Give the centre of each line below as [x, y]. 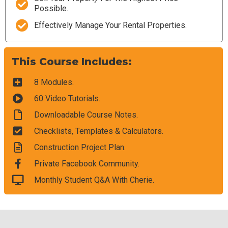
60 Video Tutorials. [67, 98]
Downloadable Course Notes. [86, 115]
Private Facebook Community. [87, 164]
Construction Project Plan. [80, 147]
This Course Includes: [72, 62]
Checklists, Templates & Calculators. [98, 131]
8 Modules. [54, 82]
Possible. [51, 8]
